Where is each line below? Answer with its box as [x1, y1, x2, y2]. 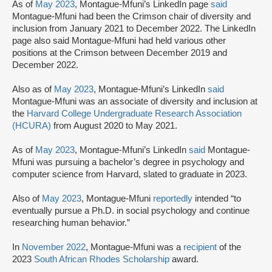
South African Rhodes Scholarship [34, 254, 169, 264]
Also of [12, 193, 42, 203]
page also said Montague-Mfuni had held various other [12, 35, 226, 46]
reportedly [153, 193, 192, 203]
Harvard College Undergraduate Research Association [27, 108, 242, 118]
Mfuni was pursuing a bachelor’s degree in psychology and [12, 157, 244, 167]
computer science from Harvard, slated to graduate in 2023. [12, 169, 250, 179]
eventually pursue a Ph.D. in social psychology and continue [12, 205, 250, 216]
